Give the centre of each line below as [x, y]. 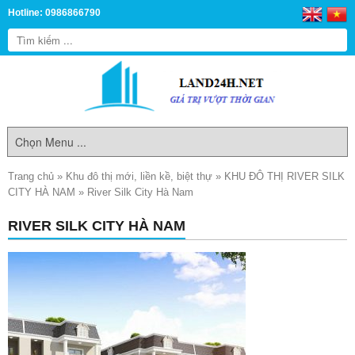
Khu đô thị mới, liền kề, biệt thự [139, 176]
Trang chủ [31, 176]
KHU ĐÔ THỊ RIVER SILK [284, 176]
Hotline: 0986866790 [54, 13]
